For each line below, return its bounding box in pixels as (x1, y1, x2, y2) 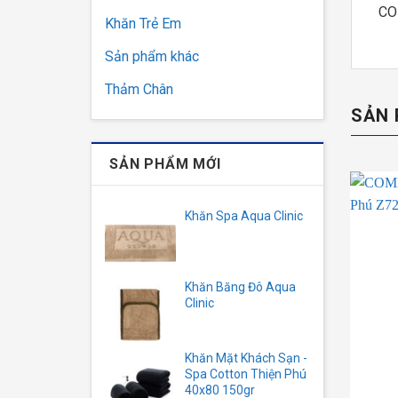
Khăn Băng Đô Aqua (185, 280, 296, 294)
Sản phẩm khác (105, 48, 199, 65)
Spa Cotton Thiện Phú (185, 367, 306, 381)
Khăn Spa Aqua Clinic (185, 209, 303, 223)
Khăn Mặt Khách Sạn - (185, 351, 307, 365)
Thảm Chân (105, 81, 173, 98)
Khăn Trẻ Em (105, 15, 181, 32)
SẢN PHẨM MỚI (109, 155, 221, 172)
